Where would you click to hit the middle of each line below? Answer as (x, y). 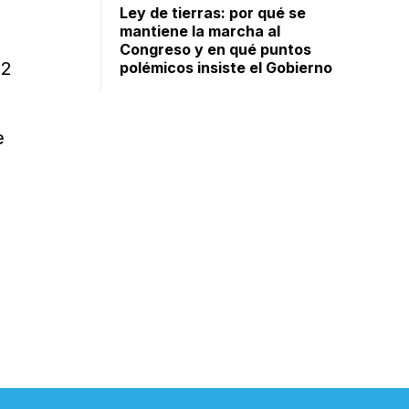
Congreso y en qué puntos (216, 49)
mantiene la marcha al (200, 31)
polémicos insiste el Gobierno (226, 68)
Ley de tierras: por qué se (213, 13)
